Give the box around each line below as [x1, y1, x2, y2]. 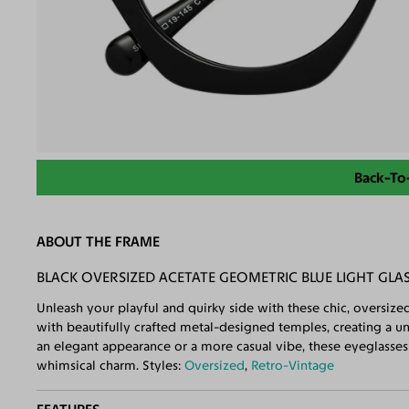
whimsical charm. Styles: [37, 357, 185, 373]
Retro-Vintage [251, 357, 335, 373]
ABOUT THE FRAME [37, 233, 161, 251]
